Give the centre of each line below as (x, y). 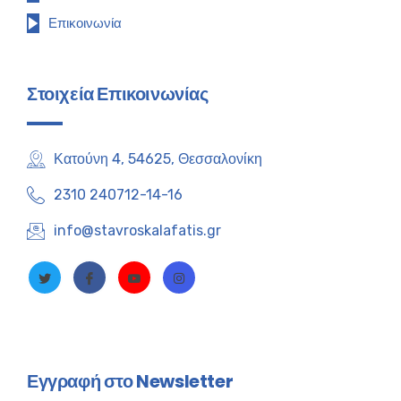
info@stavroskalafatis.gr (137, 231)
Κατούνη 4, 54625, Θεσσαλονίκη (158, 159)
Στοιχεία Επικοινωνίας (118, 94)
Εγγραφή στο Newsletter (130, 382)
